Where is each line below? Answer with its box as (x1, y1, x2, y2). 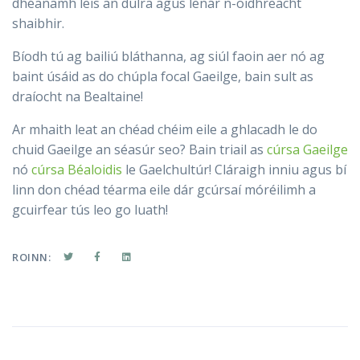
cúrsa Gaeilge (267, 141, 348, 159)
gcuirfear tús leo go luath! (12, 201, 168, 219)
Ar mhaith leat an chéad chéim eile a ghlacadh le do (12, 121, 317, 139)
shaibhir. (12, 14, 64, 33)
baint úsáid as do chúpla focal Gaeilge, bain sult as (12, 67, 313, 86)
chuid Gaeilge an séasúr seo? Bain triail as (12, 141, 267, 159)
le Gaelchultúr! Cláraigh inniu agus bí (122, 161, 346, 179)
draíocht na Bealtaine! (12, 88, 143, 106)
